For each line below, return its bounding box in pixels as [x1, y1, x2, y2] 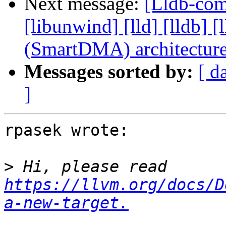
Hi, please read [167, 157, 177, 176]
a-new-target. [4, 194, 129, 212]
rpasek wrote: [4, 121, 129, 140]
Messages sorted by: [24, 61, 193, 83]
